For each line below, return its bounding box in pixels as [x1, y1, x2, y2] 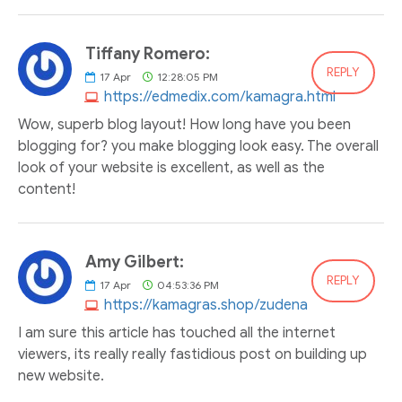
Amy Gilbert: [85, 252, 184, 272]
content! [18, 180, 75, 198]
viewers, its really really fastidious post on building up [18, 345, 367, 363]
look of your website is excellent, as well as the [18, 159, 325, 177]
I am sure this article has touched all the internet [18, 324, 336, 342]
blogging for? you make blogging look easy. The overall [18, 137, 379, 155]
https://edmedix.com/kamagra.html [104, 88, 336, 106]
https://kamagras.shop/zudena [104, 296, 308, 314]
